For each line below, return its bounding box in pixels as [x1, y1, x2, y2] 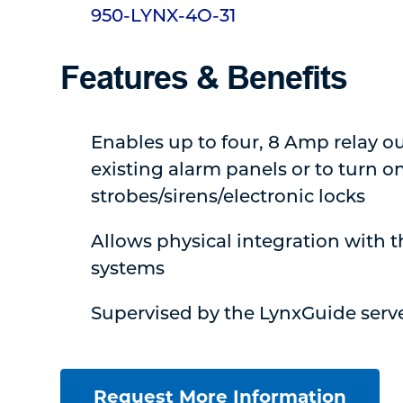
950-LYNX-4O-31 [91, 3, 237, 26]
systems [91, 255, 166, 279]
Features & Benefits [60, 58, 348, 97]
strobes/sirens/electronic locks [91, 184, 366, 207]
